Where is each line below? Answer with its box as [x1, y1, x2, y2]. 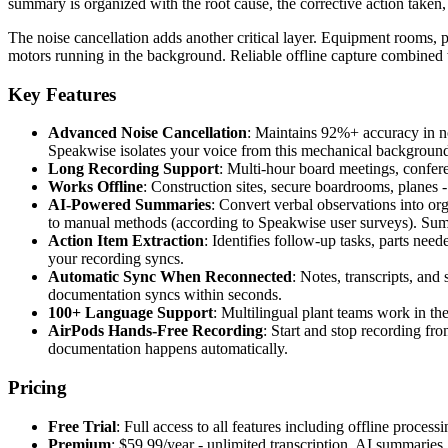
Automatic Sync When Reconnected [48, 268, 292, 286]
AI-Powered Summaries [48, 196, 211, 214]
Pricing [8, 377, 67, 399]
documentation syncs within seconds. [48, 286, 282, 304]
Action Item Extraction [48, 232, 204, 250]
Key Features [8, 83, 116, 105]
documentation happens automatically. [48, 340, 288, 358]
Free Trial [48, 417, 116, 435]
